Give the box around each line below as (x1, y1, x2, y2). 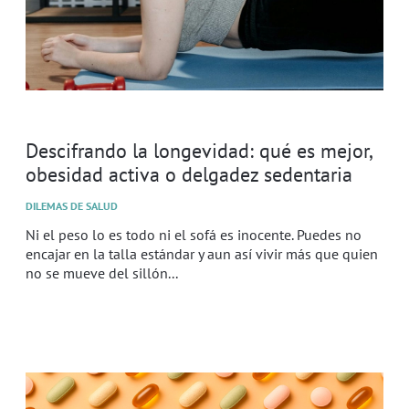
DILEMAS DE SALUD (26, 198, 118, 213)
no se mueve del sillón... (26, 263, 178, 282)
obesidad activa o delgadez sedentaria (26, 160, 352, 187)
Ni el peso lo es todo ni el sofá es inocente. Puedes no (26, 225, 362, 244)
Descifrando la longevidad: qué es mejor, (26, 136, 372, 163)
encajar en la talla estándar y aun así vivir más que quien (26, 244, 378, 263)
